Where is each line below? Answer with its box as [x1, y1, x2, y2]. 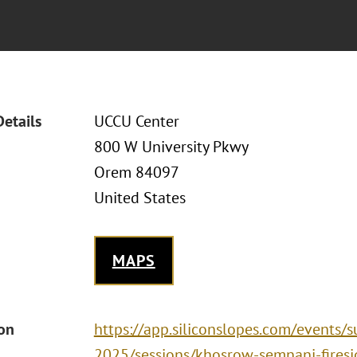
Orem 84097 [93, 162, 179, 182]
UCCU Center [93, 111, 179, 131]
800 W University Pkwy [93, 136, 249, 157]
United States [93, 187, 186, 208]
